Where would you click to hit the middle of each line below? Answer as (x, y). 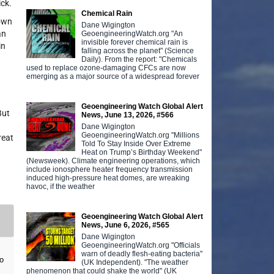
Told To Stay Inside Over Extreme (136, 143)
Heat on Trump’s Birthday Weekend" (142, 152)
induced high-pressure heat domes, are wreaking (108, 178)
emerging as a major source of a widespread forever (113, 76)
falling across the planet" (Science (138, 50)
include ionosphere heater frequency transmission (110, 169)
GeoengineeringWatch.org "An (132, 33)
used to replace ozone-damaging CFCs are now (106, 68)
